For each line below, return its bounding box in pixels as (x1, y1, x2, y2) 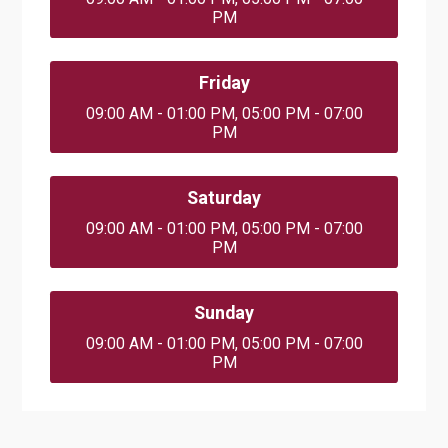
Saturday (187, 186, 261, 208)
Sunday (194, 301, 254, 323)
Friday (198, 71, 250, 93)
